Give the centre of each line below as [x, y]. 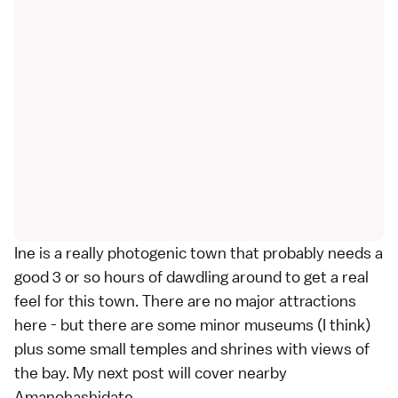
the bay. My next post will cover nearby [151, 372]
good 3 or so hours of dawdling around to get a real [191, 276]
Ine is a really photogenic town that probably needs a [199, 252]
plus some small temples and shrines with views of [192, 348]
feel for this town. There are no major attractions [185, 300]
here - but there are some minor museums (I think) [192, 324]
